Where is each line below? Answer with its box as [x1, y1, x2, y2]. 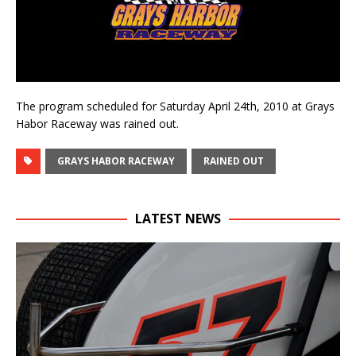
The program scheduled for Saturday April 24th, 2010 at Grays [16, 99, 335, 114]
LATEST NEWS [135, 210, 221, 228]
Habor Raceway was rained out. [16, 116, 179, 132]
